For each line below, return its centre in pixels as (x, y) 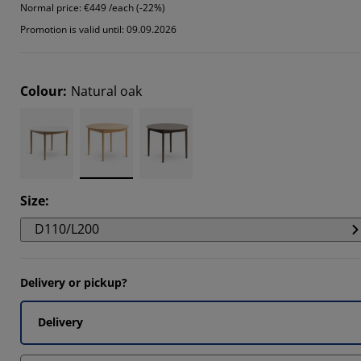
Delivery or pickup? (74, 282)
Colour (41, 91)
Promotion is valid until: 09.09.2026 (98, 29)
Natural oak (106, 91)
